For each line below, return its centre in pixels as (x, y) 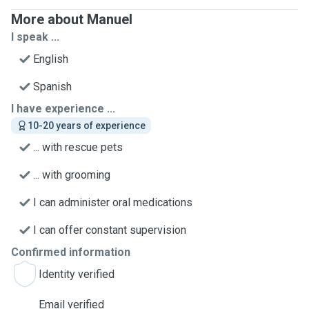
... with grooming (72, 175)
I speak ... (35, 37)
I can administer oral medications (113, 202)
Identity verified (77, 274)
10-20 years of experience (87, 126)
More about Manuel (72, 19)
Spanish (52, 87)
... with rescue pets (78, 147)
